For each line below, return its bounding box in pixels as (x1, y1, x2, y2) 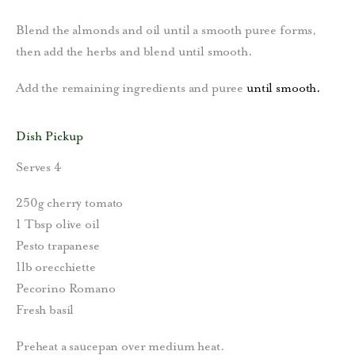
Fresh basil (16, 302, 74, 319)
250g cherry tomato (16, 195, 124, 212)
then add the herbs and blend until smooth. (16, 44, 253, 60)
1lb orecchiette (16, 259, 96, 276)
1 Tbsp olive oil (16, 216, 100, 233)
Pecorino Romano (16, 281, 116, 297)
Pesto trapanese (16, 238, 100, 254)
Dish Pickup (16, 128, 83, 144)
